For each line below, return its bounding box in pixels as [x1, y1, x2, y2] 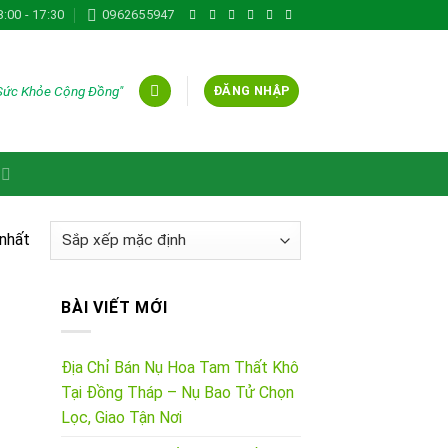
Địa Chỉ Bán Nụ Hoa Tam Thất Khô [61, 358, 299, 378]
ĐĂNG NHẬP [213, 83, 291, 98]
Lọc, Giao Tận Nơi [61, 408, 182, 428]
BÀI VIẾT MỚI [61, 297, 168, 317]
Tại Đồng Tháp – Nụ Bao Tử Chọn [61, 383, 294, 403]
